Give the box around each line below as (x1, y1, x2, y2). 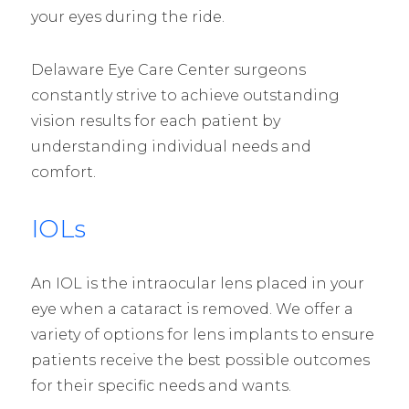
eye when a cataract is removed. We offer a (30, 299, 353, 318)
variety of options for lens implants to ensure (30, 325, 374, 343)
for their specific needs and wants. (30, 376, 291, 394)
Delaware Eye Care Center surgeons (30, 60, 306, 79)
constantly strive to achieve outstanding (30, 86, 340, 104)
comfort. (30, 163, 96, 181)
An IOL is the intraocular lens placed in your (30, 274, 364, 292)
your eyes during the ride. (30, 7, 225, 26)
